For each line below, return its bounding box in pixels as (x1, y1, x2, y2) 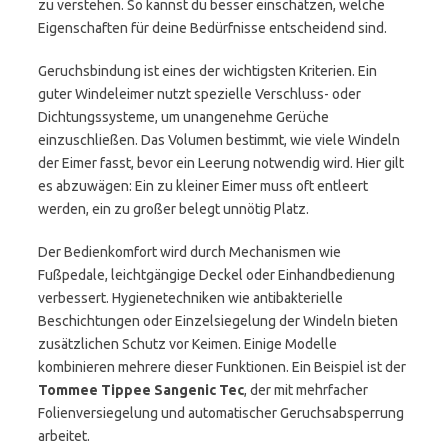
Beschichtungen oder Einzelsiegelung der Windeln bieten (38, 313, 398, 329)
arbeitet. (38, 428, 90, 444)
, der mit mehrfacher (244, 382, 368, 398)
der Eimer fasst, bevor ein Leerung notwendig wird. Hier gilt (38, 155, 404, 171)
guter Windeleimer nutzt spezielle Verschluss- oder (38, 86, 361, 102)
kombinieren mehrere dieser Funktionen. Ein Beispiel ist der (38, 359, 406, 375)
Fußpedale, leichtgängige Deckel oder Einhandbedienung (38, 267, 395, 283)
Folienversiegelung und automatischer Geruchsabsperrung (38, 405, 404, 421)
